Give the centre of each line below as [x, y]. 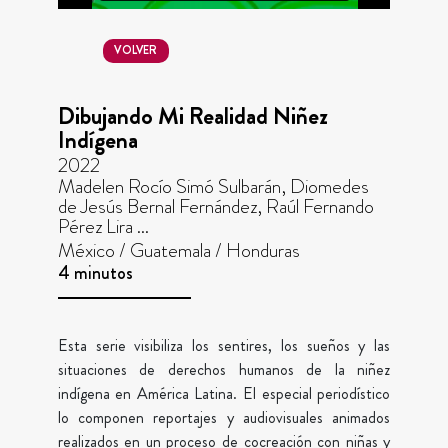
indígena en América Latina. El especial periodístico [224, 393]
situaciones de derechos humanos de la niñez [224, 369]
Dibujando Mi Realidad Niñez [192, 115]
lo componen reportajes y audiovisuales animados [224, 417]
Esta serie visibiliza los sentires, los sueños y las [224, 345]
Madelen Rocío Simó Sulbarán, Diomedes [213, 186]
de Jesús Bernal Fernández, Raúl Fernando [215, 206]
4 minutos [95, 272]
